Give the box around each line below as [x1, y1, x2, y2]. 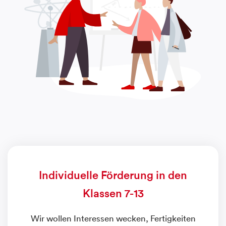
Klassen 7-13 [82, 186, 144, 201]
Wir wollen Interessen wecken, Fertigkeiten [30, 213, 196, 224]
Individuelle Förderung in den [39, 168, 187, 183]
